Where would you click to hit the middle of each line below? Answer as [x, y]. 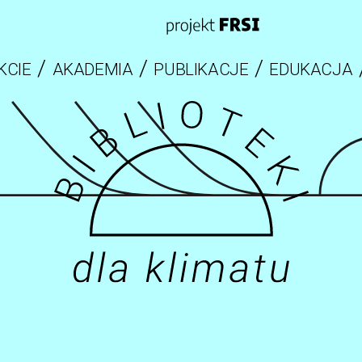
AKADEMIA [93, 70]
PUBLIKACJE [201, 70]
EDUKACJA [311, 70]
